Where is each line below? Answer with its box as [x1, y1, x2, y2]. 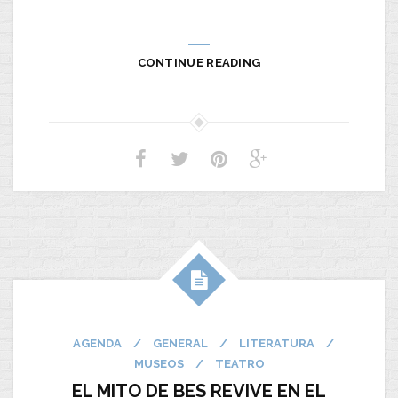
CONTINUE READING [137, 56, 261, 69]
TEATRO [214, 357, 265, 370]
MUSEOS [133, 357, 184, 370]
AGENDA [73, 337, 122, 350]
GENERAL [153, 337, 208, 350]
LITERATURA [239, 337, 314, 350]
